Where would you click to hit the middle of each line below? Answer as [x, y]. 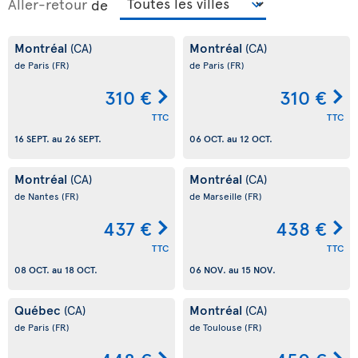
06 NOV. [208, 270]
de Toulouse [217, 327]
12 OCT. [256, 139]
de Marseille [217, 196]
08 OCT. [32, 270]
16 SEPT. [32, 139]
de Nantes [38, 196]
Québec [39, 309]
